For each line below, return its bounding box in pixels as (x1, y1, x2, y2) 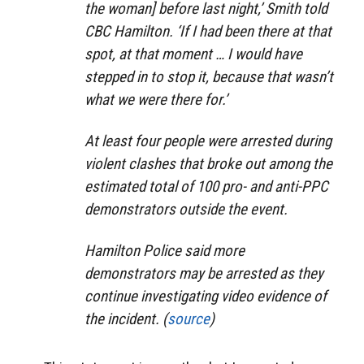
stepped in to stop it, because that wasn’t (84, 67, 333, 86)
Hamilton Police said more (84, 240, 245, 260)
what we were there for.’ (84, 89, 227, 109)
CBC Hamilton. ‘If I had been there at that (84, 21, 331, 41)
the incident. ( (84, 309, 167, 328)
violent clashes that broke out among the (84, 154, 332, 173)
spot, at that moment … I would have (84, 44, 302, 63)
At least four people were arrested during (84, 131, 331, 150)
